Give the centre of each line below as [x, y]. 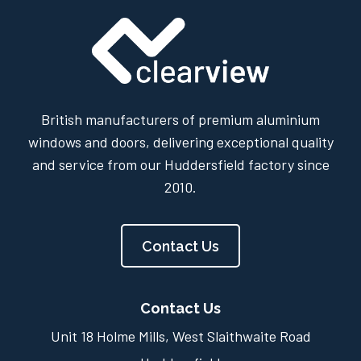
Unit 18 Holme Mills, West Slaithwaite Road [180, 336]
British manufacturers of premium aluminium [180, 120]
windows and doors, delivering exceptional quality [180, 142]
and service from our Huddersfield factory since [180, 165]
